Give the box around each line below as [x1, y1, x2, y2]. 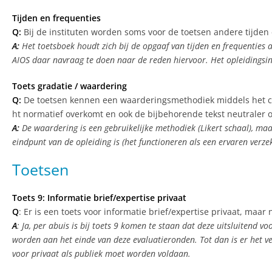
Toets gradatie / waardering [12, 80, 127, 92]
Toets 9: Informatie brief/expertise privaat [12, 192, 186, 204]
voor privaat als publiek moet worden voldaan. [12, 248, 191, 260]
